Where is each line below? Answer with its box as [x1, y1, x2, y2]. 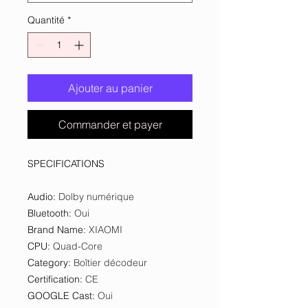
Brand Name [27, 223, 83, 236]
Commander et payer [58, 118, 162, 131]
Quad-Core [53, 240, 102, 252]
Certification [27, 273, 80, 285]
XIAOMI [89, 223, 122, 236]
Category [27, 256, 68, 269]
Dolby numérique [58, 190, 134, 203]
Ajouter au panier [67, 81, 153, 95]
